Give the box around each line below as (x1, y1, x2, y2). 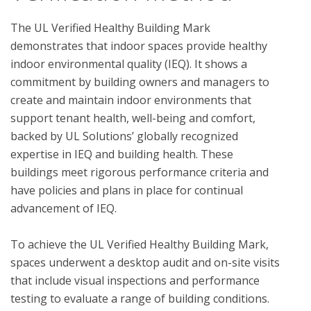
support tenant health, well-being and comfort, (10, 110, 255, 126)
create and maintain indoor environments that (10, 92, 251, 108)
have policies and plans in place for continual (10, 183, 243, 199)
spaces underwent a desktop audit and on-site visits (10, 255, 280, 271)
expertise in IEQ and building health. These (10, 146, 233, 162)
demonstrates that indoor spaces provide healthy (10, 38, 267, 54)
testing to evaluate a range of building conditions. (10, 291, 269, 307)
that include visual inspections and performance (10, 273, 260, 289)
